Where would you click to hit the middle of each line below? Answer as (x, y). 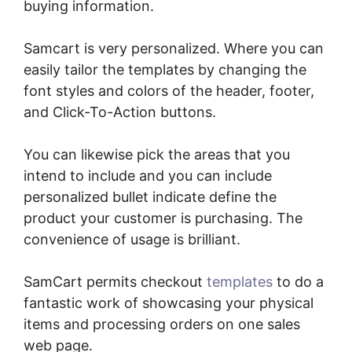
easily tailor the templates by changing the (165, 69)
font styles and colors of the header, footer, (169, 90)
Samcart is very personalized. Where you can (174, 48)
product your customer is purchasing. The (163, 218)
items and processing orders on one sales (162, 324)
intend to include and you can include (148, 175)
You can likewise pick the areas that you (157, 154)
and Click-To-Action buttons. (120, 112)
